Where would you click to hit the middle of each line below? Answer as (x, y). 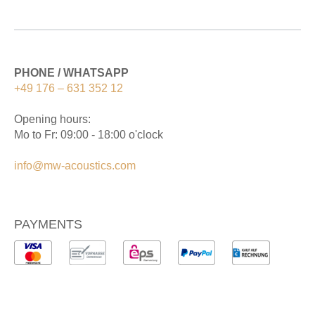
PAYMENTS (48, 224)
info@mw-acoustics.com (75, 165)
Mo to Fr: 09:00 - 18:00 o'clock (89, 134)
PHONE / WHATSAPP (71, 72)
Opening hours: (52, 119)
